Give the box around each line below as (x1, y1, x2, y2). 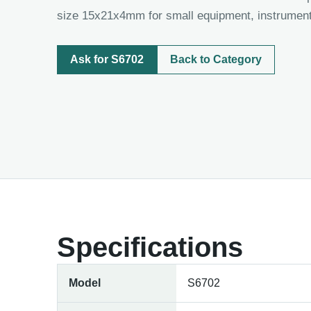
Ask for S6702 (70, 53, 144, 66)
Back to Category (170, 53, 262, 66)
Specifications (57, 231, 243, 262)
